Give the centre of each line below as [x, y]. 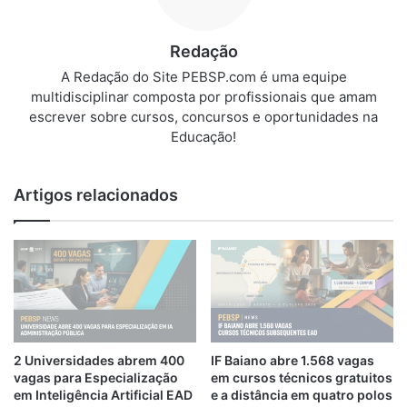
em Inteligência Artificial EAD [103, 395]
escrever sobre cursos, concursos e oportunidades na [203, 116]
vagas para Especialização [96, 378]
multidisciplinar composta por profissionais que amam [203, 96]
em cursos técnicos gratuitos [302, 378]
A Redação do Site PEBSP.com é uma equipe [203, 76]
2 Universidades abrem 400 [99, 361]
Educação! [203, 136]
